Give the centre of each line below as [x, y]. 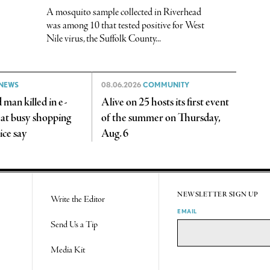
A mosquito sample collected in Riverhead [124, 13]
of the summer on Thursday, [160, 118]
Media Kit [68, 250]
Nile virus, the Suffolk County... [103, 39]
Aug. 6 [115, 133]
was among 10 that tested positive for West [125, 26]
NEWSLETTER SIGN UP [218, 194]
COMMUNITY [166, 84]
